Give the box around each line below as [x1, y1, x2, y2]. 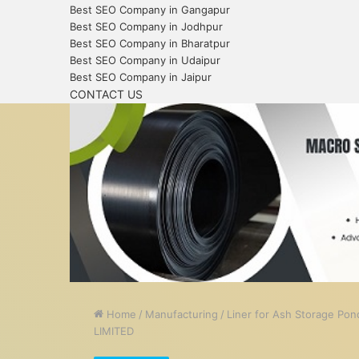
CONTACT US [70, 87, 143, 101]
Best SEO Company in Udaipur [70, 54, 220, 67]
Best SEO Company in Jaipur [70, 71, 212, 83]
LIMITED [94, 325, 134, 338]
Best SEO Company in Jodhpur [70, 20, 223, 33]
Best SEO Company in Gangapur [70, 3, 230, 16]
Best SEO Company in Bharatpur [70, 37, 230, 50]
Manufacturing [145, 308, 218, 321]
